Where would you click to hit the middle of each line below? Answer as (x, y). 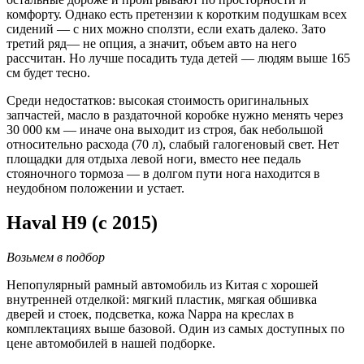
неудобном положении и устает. (95, 188)
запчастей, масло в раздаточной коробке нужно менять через (175, 115)
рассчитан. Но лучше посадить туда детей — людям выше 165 (178, 58)
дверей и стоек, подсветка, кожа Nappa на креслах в (150, 314)
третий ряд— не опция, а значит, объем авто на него (152, 44)
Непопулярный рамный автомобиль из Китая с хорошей (162, 285)
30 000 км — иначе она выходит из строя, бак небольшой (165, 130)
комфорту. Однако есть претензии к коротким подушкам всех (177, 15)
